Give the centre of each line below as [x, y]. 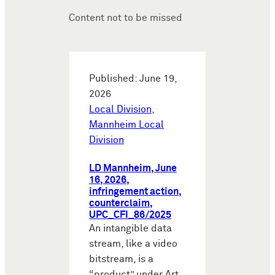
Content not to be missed [126, 18]
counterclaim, [121, 203]
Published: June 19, [133, 79]
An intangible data [130, 228]
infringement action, [135, 192]
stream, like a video [133, 244]
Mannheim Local [126, 125]
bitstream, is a [121, 259]
